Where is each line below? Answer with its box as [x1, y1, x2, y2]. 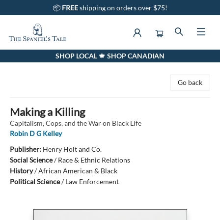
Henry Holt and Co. [43, 145, 102, 153]
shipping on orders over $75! [79, 3, 167, 12]
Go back [178, 78, 202, 86]
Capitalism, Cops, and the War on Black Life [10, 119, 141, 127]
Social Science [10, 156, 53, 164]
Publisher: [10, 145, 43, 153]
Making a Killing [10, 105, 85, 118]
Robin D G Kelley [10, 129, 62, 137]
